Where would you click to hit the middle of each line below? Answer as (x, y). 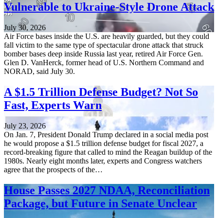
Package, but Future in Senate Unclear (100, 203)
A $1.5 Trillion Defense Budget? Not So (101, 92)
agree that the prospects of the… (53, 169)
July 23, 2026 (25, 126)
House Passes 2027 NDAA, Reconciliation (107, 190)
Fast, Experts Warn (53, 105)
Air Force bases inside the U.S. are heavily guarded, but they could (107, 36)
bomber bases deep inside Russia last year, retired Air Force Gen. (103, 54)
